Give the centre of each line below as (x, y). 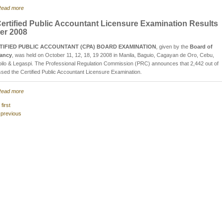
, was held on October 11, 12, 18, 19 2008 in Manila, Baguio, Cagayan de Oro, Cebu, (113, 55)
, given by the (173, 46)
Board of (201, 46)
